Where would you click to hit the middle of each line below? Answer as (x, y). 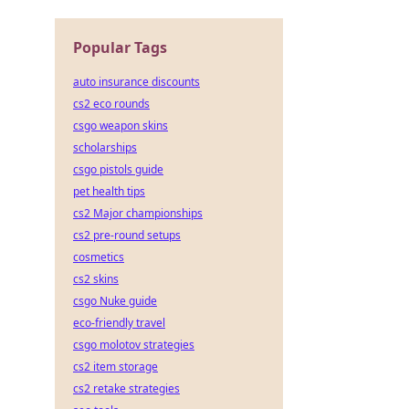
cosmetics (99, 257)
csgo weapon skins (121, 126)
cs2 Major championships (138, 213)
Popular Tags (120, 47)
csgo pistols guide (118, 169)
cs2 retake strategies (126, 388)
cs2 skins (96, 279)
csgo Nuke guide (115, 301)
